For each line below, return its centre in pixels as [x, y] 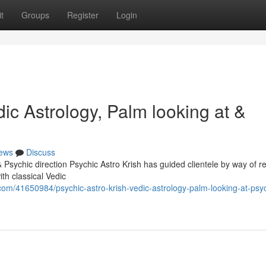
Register [83, 15]
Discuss [41, 152]
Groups [35, 15]
